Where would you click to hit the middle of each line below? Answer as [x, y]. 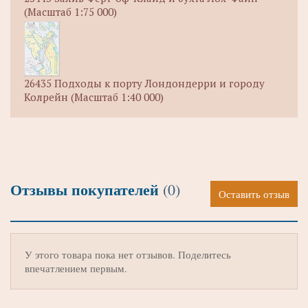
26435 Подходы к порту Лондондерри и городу [144, 84]
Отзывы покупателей [87, 190]
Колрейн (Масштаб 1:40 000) [94, 97]
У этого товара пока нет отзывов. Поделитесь [128, 255]
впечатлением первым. [76, 268]
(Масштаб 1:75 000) [70, 12]
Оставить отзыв [254, 194]
